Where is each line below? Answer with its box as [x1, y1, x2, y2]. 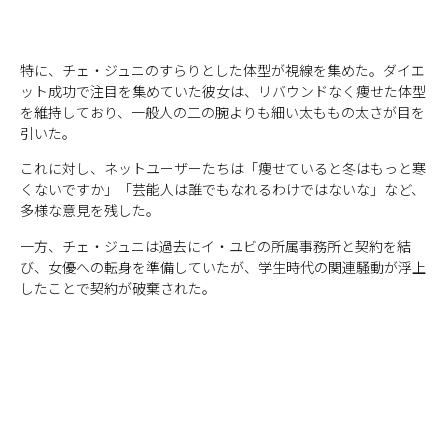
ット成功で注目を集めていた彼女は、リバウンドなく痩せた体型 [20, 80, 426, 101]
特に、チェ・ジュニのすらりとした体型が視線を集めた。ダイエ [20, 59, 425, 80]
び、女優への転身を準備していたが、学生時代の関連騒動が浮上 [20, 256, 426, 277]
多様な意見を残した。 [20, 200, 160, 221]
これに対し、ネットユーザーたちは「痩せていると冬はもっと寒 [20, 158, 426, 179]
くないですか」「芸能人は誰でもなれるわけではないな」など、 [20, 179, 425, 200]
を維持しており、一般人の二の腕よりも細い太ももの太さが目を [20, 101, 425, 122]
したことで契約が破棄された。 [20, 277, 216, 298]
